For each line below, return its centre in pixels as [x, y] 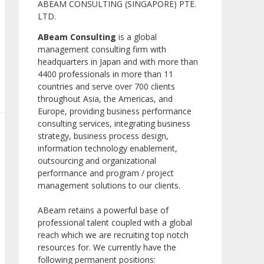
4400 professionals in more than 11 [105, 74]
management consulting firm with [102, 49]
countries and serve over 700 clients [106, 87]
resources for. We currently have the [107, 247]
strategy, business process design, [103, 136]
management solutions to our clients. [110, 186]
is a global [136, 37]
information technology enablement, [108, 148]
